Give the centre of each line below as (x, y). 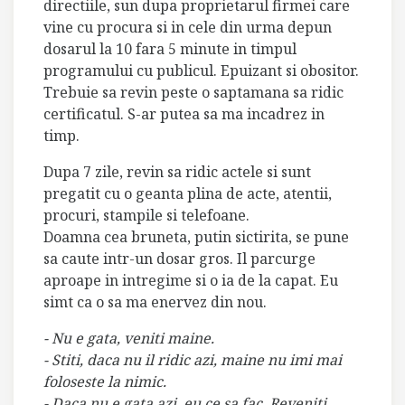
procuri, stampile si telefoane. (146, 215)
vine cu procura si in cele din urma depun (188, 27)
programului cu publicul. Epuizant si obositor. (201, 70)
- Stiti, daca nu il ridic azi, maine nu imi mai (193, 359)
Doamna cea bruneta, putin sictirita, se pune (196, 236)
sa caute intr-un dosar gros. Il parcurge (179, 258)
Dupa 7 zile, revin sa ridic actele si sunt (177, 171)
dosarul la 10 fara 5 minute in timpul (170, 48)
